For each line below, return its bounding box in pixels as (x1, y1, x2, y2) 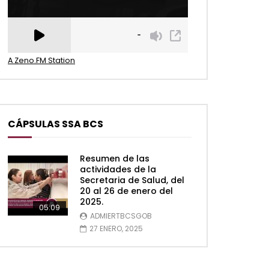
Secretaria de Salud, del (80, 174, 184, 187)
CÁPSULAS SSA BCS (8, 117, 103, 131)
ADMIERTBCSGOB (90, 211, 152, 222)
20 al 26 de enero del (80, 185, 173, 198)
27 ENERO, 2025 (89, 223, 143, 234)
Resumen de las (80, 153, 150, 165)
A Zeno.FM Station (8, 55, 75, 66)
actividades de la (80, 163, 156, 176)
